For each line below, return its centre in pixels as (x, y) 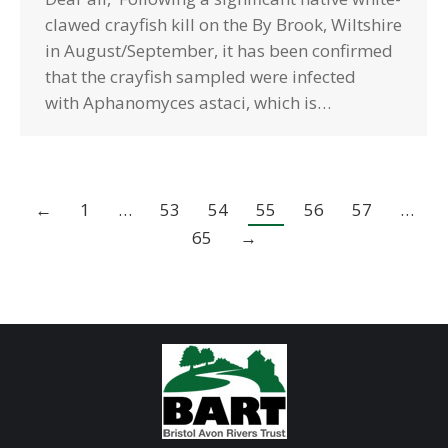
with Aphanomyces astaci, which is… (188, 102)
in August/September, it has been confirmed (219, 50)
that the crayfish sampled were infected (200, 76)
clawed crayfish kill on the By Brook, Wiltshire (223, 24)
